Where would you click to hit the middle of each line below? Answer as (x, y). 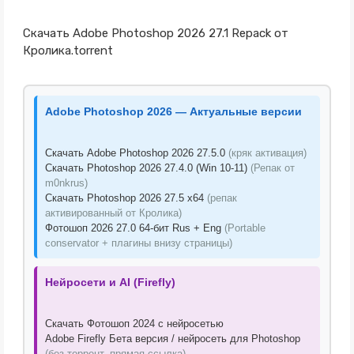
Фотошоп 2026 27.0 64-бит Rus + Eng (134, 228)
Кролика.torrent (68, 51)
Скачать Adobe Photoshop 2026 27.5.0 (136, 153)
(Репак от (272, 168)
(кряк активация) (267, 153)
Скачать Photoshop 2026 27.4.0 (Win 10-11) (147, 168)
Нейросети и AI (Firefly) (110, 282)
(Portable (245, 228)
